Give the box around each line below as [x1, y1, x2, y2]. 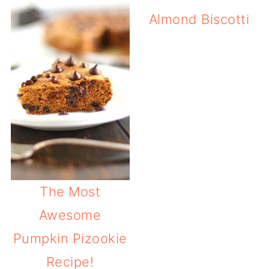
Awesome [38, 207, 101, 223]
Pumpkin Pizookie [13, 230, 127, 246]
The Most [40, 183, 101, 199]
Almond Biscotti [148, 11, 250, 28]
